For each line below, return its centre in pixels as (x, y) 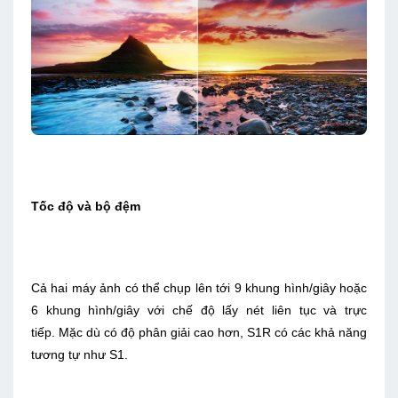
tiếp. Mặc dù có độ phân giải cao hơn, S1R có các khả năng (199, 332)
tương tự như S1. (80, 354)
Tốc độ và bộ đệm (86, 207)
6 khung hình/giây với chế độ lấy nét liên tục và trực (199, 310)
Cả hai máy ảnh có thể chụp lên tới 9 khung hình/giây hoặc (199, 287)
